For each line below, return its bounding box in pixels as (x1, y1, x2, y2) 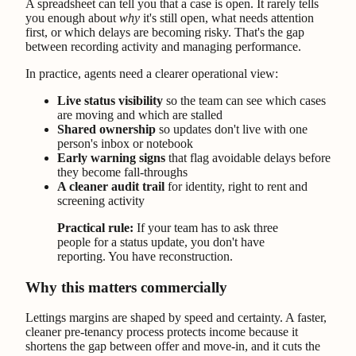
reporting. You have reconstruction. (57, 250, 233, 263)
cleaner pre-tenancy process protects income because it (25, 325, 298, 339)
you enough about (25, 11, 119, 25)
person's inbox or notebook (57, 137, 193, 150)
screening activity (57, 194, 145, 207)
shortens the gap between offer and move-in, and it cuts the (25, 339, 320, 354)
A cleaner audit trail (57, 180, 164, 193)
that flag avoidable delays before (165, 151, 331, 164)
